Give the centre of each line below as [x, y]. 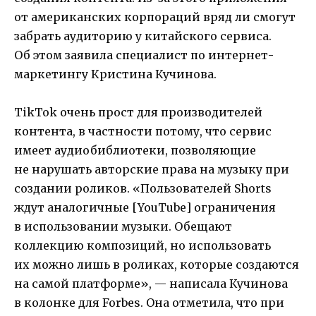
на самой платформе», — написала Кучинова [151, 283]
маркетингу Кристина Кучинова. [115, 74]
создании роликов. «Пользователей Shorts [143, 188]
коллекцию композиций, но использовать [142, 245]
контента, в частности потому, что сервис [143, 131]
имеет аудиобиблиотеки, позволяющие [135, 150]
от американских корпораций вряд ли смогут [155, 17]
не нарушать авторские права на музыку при [152, 169]
